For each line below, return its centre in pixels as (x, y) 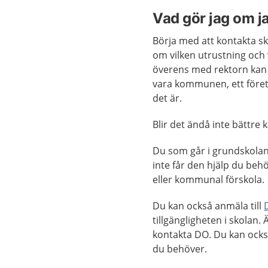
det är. (170, 98)
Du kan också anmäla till (208, 206)
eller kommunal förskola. (209, 179)
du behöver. (180, 249)
